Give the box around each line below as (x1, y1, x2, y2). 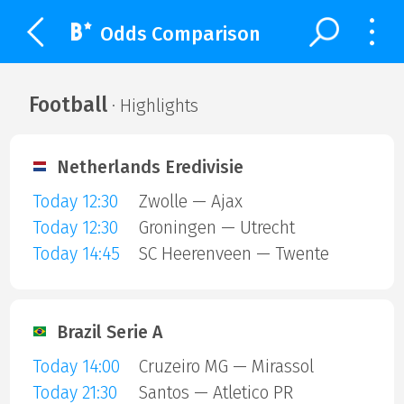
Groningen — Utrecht (138, 217, 295, 239)
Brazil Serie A (57, 321, 162, 343)
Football (28, 91, 107, 117)
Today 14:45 (32, 243, 120, 265)
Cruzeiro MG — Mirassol (138, 356, 314, 378)
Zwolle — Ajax (138, 191, 243, 213)
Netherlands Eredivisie (57, 156, 243, 178)
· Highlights (106, 95, 198, 116)
